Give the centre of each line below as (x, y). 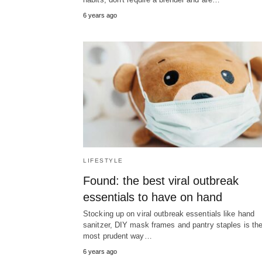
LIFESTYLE (103, 161)
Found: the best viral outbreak (161, 181)
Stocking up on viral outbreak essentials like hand (169, 214)
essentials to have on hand (153, 197)
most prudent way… (118, 236)
